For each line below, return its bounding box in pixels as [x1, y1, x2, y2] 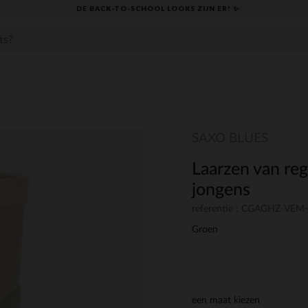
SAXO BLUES [192, 132, 268, 145]
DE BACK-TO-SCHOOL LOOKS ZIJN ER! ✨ [76, 3, 239, 12]
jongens [192, 181, 250, 199]
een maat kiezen [192, 296, 260, 306]
